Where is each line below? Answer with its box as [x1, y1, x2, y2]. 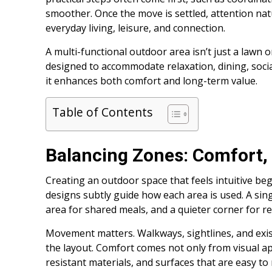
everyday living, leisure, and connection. [46, 21, 225, 35]
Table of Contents [52, 104, 152, 121]
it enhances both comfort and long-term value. [46, 74, 257, 88]
